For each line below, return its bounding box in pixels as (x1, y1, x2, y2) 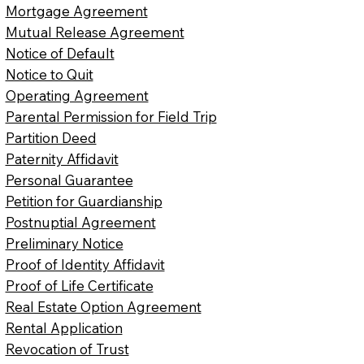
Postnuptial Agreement (5, 214, 156, 232)
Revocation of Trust (5, 340, 129, 358)
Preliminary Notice (5, 235, 123, 253)
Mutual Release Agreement (5, 24, 184, 41)
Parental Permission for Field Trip (5, 108, 217, 126)
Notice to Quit (5, 66, 93, 84)
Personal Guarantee (5, 171, 133, 189)
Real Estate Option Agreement (5, 298, 201, 316)
